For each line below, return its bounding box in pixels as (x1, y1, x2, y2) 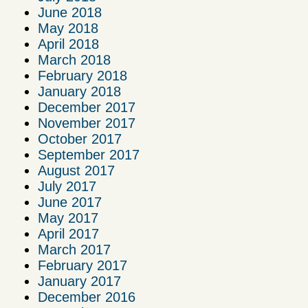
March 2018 (38, 52, 111, 68)
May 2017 (38, 210, 98, 226)
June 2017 (38, 195, 102, 210)
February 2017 (38, 258, 127, 274)
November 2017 (38, 115, 135, 131)
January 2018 (38, 84, 121, 100)
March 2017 (38, 242, 111, 258)
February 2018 (38, 68, 127, 84)
